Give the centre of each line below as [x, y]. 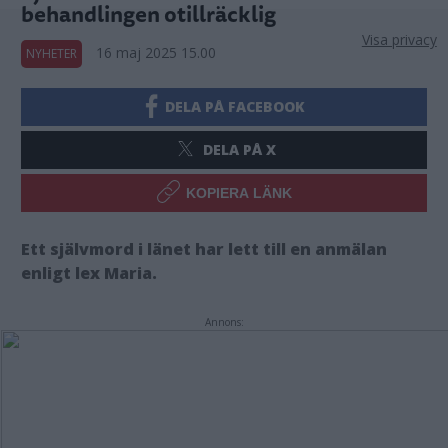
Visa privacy [399, 39]
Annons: [224, 322]
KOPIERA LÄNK [239, 193]
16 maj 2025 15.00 [156, 52]
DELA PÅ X [239, 149]
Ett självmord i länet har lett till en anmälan [204, 249]
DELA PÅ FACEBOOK [235, 106]
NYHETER [51, 53]
